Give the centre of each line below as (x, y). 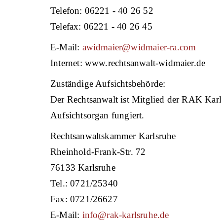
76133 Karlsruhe (83, 167)
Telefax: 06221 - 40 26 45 (101, 26)
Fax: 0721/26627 (84, 199)
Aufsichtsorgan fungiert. (97, 115)
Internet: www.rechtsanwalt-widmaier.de (128, 63)
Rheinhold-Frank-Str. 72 (98, 151)
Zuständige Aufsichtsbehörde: (108, 83)
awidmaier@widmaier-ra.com (139, 47)
